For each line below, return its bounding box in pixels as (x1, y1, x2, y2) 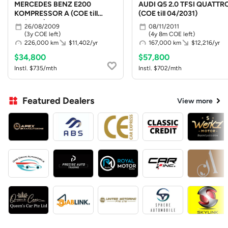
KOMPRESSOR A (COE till (14, 9, 98, 18)
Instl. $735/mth (14, 64, 57, 72)
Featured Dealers (22, 95, 94, 106)
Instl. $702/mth (138, 64, 182, 72)
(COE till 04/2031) (138, 9, 197, 18)
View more (177, 96, 213, 105)
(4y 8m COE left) (149, 30, 195, 38)
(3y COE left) (24, 30, 61, 38)
